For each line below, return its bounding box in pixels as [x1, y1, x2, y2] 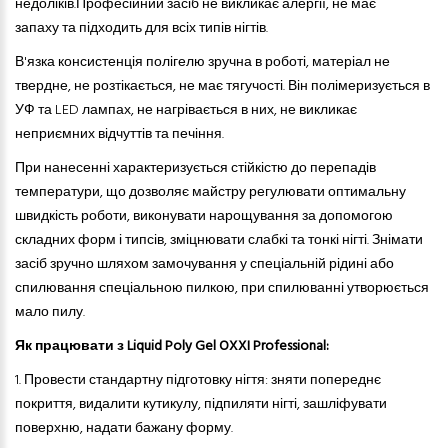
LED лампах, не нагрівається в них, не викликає [52, 99, 357, 123]
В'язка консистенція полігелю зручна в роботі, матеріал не [15, 51, 390, 75]
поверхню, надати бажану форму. [15, 417, 233, 441]
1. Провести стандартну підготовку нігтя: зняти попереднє [15, 369, 381, 393]
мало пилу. [15, 301, 85, 325]
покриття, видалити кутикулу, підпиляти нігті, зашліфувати [15, 393, 387, 417]
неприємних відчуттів [15, 123, 152, 147]
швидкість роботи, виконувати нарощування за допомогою [15, 205, 393, 229]
